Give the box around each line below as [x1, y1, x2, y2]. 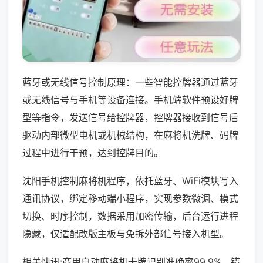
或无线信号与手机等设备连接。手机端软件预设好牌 [22, 93, 238, 106]
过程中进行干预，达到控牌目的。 [22, 146, 163, 159]
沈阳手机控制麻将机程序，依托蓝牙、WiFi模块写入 [22, 174, 238, 187]
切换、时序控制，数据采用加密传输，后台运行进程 [22, 210, 238, 222]
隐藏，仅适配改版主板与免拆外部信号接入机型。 [22, 227, 229, 240]
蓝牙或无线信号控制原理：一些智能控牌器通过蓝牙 [22, 76, 238, 88]
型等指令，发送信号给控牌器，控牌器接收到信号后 [22, 111, 238, 123]
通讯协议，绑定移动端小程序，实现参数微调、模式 [22, 192, 238, 204]
